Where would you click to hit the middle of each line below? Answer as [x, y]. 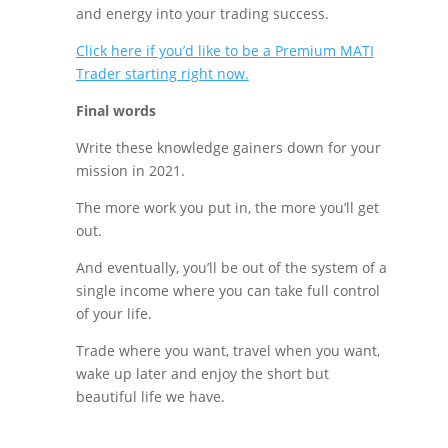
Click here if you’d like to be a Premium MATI [224, 50]
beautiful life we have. [150, 396]
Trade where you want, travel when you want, [227, 350]
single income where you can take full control [227, 290]
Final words [115, 110]
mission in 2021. [130, 170]
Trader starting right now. [162, 73]
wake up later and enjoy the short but [202, 373]
